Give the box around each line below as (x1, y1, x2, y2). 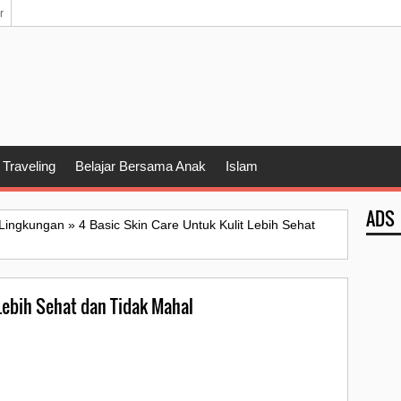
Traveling (3, 158, 55, 175)
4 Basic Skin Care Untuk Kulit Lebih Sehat (79, 218, 315, 233)
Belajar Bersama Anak (75, 158, 206, 175)
